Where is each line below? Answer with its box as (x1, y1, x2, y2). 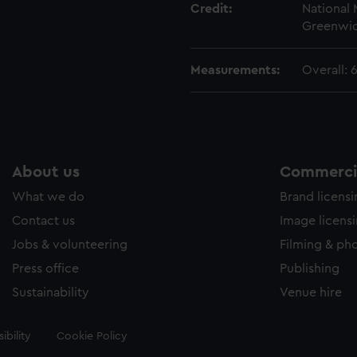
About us (12, 164, 80, 180)
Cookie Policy (56, 331, 127, 342)
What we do (12, 190, 84, 203)
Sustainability (12, 286, 89, 299)
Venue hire (280, 286, 342, 299)
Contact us (12, 214, 75, 227)
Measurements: (190, 64, 280, 76)
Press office (12, 262, 79, 275)
